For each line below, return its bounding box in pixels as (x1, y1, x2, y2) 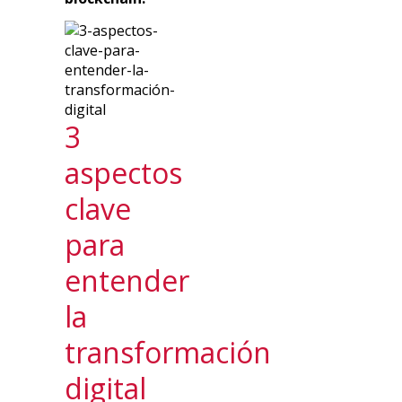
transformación (65, 333, 272, 372)
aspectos (65, 153, 183, 193)
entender (65, 261, 190, 301)
